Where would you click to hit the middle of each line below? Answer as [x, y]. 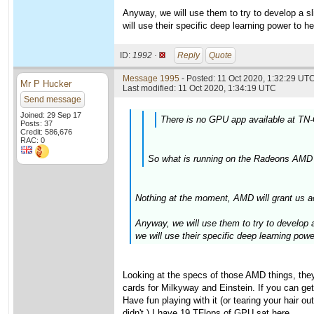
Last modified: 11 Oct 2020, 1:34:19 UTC [199, 88]
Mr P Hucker [46, 84]
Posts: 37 [36, 123]
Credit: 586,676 [46, 132]
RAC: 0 [33, 140]
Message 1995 [151, 78]
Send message [53, 100]
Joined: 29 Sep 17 [51, 115]
